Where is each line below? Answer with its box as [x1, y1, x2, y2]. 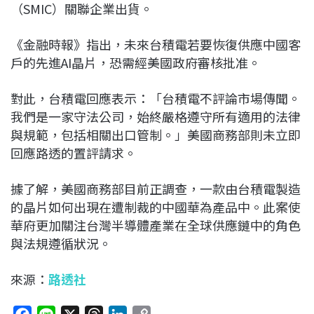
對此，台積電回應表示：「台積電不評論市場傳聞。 [11, 88, 301, 107]
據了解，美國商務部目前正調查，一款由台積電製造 [11, 179, 301, 198]
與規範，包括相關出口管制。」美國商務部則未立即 [11, 125, 301, 144]
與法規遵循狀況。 [11, 233, 111, 252]
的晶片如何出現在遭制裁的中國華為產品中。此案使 [11, 197, 301, 216]
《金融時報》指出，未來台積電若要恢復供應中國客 [11, 34, 301, 53]
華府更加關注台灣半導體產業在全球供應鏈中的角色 [11, 215, 301, 234]
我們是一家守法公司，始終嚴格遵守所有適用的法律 [11, 107, 301, 125]
